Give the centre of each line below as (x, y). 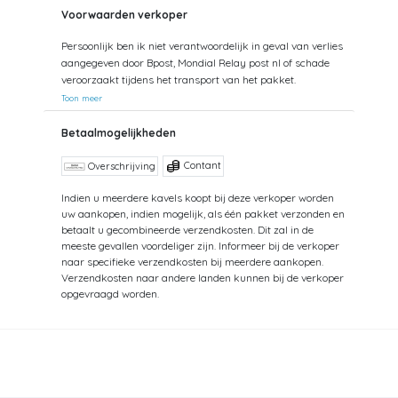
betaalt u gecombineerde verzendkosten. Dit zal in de (187, 229)
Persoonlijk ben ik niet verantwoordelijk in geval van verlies (202, 45)
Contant (201, 165)
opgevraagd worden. (110, 293)
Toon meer (82, 97)
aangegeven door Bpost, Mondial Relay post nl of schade (195, 62)
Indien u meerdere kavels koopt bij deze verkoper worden (198, 197)
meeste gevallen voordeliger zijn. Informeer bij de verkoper (200, 245)
